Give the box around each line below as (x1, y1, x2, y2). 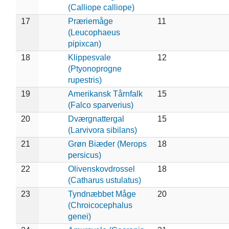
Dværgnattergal (67, 114, 124, 123)
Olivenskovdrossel (67, 164, 135, 173)
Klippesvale (67, 53, 111, 62)
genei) (67, 212, 91, 221)
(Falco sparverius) (67, 100, 133, 109)
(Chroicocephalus (67, 200, 132, 210)
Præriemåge (67, 16, 113, 26)
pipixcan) (67, 39, 101, 48)
